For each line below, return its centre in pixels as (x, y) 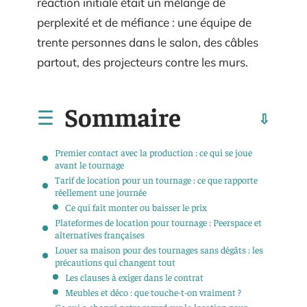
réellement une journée (101, 192)
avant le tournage (89, 164)
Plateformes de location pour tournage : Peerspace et (158, 222)
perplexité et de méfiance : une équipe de (144, 22)
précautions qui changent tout (115, 261)
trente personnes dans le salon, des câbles (148, 42)
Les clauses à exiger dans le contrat (134, 277)
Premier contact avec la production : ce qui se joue (153, 152)
